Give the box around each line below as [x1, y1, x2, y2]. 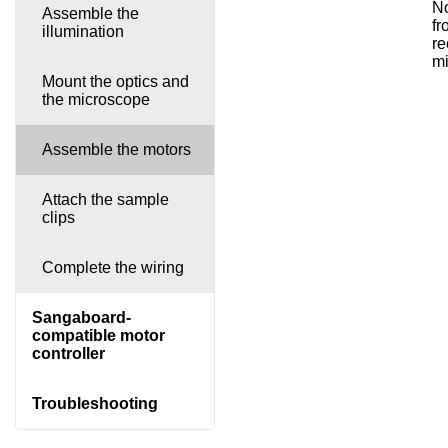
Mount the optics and [41, 72, 189, 90]
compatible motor [31, 326, 165, 344]
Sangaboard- [31, 308, 131, 326]
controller [31, 344, 105, 362]
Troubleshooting [31, 394, 158, 412]
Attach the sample [41, 190, 169, 208]
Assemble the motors [41, 140, 191, 158]
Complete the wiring [41, 258, 184, 276]
